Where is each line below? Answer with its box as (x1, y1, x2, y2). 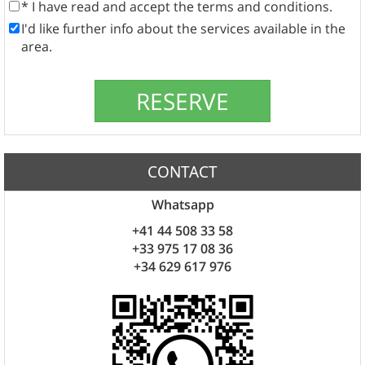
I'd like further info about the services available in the (21, 20, 345, 38)
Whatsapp (151, 196, 214, 214)
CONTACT (147, 161, 218, 183)
